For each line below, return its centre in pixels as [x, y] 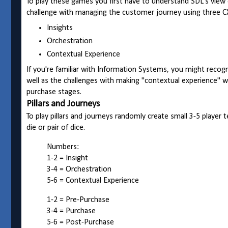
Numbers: [63, 147]
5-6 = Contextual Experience [94, 181]
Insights [60, 28]
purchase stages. [54, 92]
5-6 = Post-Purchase [80, 223]
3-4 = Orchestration [79, 170]
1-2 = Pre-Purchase [78, 200]
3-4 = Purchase [71, 211]
